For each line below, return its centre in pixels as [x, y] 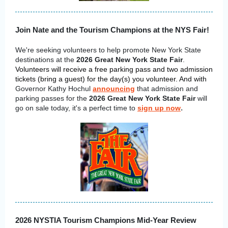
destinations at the [46, 60]
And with [193, 79]
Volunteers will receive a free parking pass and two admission [114, 69]
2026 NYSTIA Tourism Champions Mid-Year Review [106, 220]
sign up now [159, 108]
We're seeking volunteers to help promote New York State [108, 50]
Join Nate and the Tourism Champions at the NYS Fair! [112, 30]
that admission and [166, 89]
